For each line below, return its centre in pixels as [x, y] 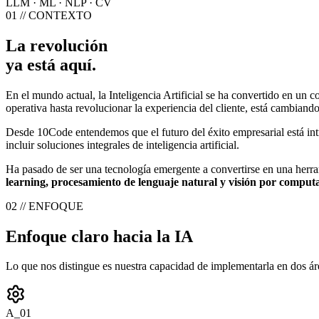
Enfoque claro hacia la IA [99, 236]
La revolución [57, 45]
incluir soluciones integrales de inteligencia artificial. [122, 145]
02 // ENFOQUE [45, 206]
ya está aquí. [51, 64]
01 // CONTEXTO [49, 15]
